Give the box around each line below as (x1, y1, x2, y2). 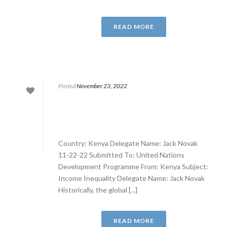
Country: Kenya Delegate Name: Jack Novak (58, 139, 198, 147)
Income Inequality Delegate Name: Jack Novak (58, 174, 205, 182)
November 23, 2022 (77, 82, 127, 90)
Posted (58, 82, 75, 90)
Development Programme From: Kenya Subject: (58, 162, 208, 171)
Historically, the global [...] (58, 185, 137, 194)
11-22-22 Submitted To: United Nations (58, 150, 184, 159)
